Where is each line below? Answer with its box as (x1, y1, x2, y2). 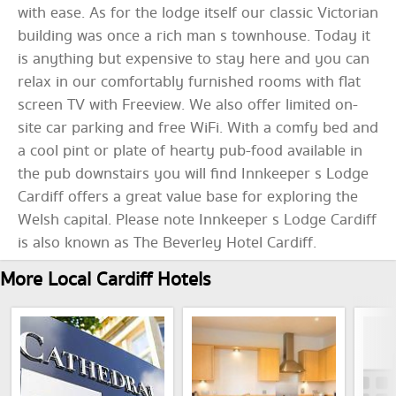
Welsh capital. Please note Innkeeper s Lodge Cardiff (18, 209, 377, 232)
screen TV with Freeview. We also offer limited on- (18, 94, 358, 118)
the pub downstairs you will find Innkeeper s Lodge (18, 163, 369, 187)
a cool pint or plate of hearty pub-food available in (18, 140, 362, 164)
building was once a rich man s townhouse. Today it (18, 25, 370, 49)
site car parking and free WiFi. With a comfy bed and (18, 117, 378, 141)
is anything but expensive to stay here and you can (18, 48, 369, 72)
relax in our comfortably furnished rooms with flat (18, 71, 361, 95)
